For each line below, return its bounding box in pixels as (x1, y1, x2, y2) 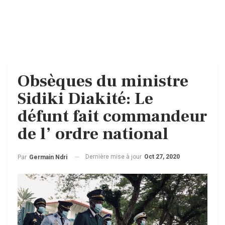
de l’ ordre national (18, 123, 168, 145)
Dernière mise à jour (85, 153, 143, 160)
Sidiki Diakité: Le (18, 87, 153, 109)
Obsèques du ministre (18, 70, 188, 92)
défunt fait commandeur (18, 105, 207, 127)
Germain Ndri (29, 153, 67, 161)
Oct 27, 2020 (144, 153, 180, 160)
